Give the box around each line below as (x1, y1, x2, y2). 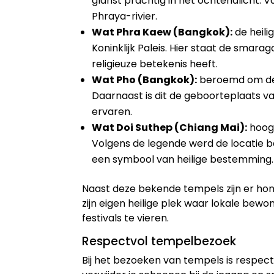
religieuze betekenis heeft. (92, 57, 218, 72)
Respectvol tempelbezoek (82, 233, 237, 250)
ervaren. (92, 105, 133, 119)
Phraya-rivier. (92, 9, 158, 24)
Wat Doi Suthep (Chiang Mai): (92, 120, 248, 135)
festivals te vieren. (82, 211, 169, 226)
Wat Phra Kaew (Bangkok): (92, 25, 233, 40)
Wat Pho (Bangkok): (92, 73, 198, 87)
